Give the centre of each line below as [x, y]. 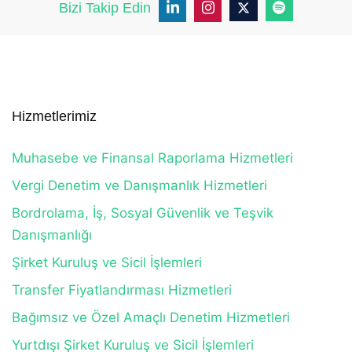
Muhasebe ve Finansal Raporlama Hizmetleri [153, 158]
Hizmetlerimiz [55, 116]
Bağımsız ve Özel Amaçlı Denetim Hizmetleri [151, 317]
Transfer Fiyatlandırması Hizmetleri [122, 290]
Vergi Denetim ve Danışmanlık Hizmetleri [140, 185]
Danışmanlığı [52, 235]
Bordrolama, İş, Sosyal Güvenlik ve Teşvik [143, 213]
